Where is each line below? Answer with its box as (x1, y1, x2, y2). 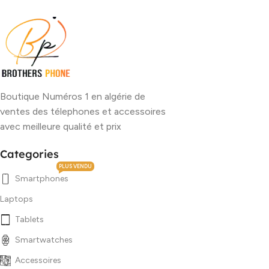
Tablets (15, 214, 44, 225)
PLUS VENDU (59, 163, 92, 169)
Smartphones (15, 174, 68, 184)
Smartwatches (15, 235, 73, 245)
